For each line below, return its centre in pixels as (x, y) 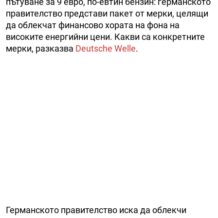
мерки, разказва (41, 49)
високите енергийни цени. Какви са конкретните (105, 37)
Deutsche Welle (106, 49)
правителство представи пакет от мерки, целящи (107, 14)
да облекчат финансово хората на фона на (93, 25)
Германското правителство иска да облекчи (96, 210)
